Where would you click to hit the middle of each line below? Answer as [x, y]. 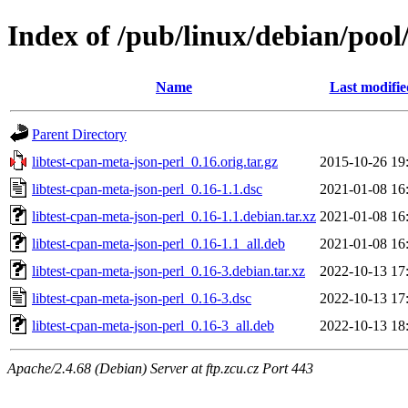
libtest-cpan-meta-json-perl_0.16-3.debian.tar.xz [168, 270]
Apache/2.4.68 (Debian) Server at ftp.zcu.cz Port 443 [160, 368]
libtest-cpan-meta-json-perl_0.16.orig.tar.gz [155, 161]
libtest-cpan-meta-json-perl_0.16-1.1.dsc [147, 189]
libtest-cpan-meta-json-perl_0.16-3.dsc [142, 298]
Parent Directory [79, 134]
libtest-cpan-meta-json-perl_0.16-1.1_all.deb [158, 243]
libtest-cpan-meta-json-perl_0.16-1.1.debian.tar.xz [174, 216]
